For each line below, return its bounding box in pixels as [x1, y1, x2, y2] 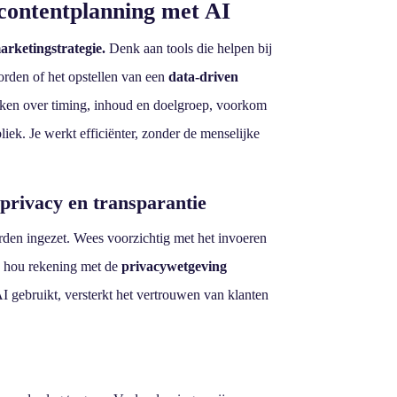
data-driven [168, 68, 239, 84]
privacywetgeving [121, 258, 228, 274]
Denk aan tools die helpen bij [105, 40, 273, 56]
